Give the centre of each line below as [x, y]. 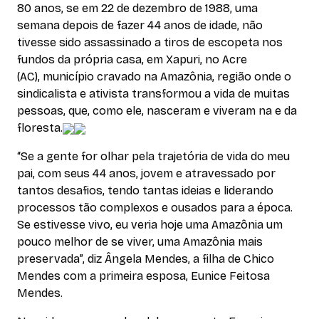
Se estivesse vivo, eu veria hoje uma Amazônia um [150, 224]
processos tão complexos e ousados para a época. [155, 207]
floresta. [40, 127]
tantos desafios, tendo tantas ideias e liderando [145, 190]
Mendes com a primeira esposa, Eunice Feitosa [143, 276]
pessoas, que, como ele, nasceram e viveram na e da [157, 110]
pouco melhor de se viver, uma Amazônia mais [140, 241]
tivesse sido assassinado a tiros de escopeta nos [150, 42]
